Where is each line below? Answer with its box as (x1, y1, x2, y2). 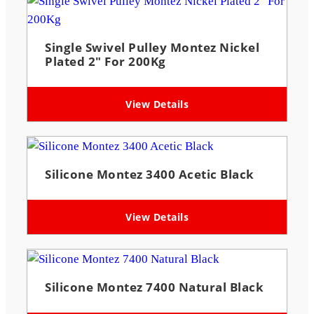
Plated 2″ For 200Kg (45, 53, 166, 69)
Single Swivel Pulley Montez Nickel (45, 39, 259, 55)
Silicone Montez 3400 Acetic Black (45, 165, 254, 182)
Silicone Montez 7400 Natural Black (45, 278, 264, 295)
